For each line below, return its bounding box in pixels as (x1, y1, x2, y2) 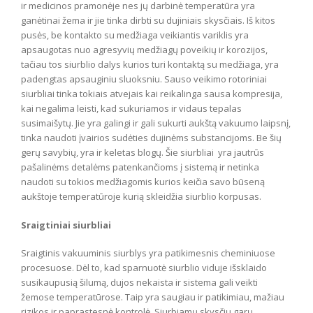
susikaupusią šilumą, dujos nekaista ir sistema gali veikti (21, 276, 258, 289)
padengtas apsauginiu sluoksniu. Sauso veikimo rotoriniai (21, 73, 267, 85)
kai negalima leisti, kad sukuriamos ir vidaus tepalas (21, 102, 242, 115)
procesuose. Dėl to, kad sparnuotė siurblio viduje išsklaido (21, 261, 267, 274)
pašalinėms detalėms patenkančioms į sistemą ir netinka (21, 161, 259, 173)
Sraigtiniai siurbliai (21, 218, 111, 231)
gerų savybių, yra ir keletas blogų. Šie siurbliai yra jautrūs (21, 146, 264, 159)
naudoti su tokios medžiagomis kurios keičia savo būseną (21, 175, 265, 188)
